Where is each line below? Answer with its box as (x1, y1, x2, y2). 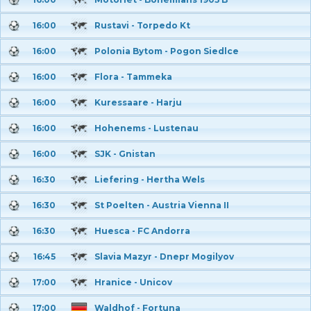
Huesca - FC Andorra (94, 226, 190, 236)
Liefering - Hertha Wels (94, 174, 205, 185)
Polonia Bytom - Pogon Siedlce (94, 46, 239, 56)
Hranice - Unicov (94, 277, 172, 287)
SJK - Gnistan (94, 149, 155, 159)
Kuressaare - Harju (94, 97, 182, 108)
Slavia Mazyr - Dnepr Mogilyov (94, 251, 234, 262)
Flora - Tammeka (94, 72, 172, 82)
